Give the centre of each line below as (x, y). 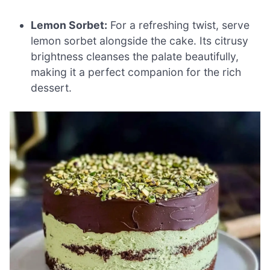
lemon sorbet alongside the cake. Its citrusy (140, 40)
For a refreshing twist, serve (179, 25)
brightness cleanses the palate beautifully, (135, 56)
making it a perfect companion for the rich (136, 72)
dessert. (52, 87)
